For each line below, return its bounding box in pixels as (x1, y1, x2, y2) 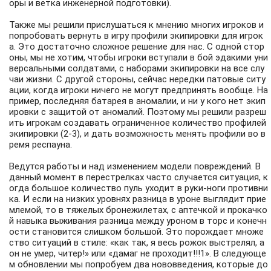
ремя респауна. (9, 139, 72, 151)
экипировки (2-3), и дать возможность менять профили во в (9, 128, 266, 140)
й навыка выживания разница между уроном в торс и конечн (9, 215, 267, 227)
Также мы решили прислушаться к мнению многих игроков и (9, 19, 264, 31)
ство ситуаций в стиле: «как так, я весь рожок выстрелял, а (9, 237, 264, 249)
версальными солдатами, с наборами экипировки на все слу (9, 63, 264, 74)
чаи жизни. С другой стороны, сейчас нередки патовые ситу (9, 74, 266, 85)
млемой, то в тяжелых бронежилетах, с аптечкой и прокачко (9, 204, 267, 216)
